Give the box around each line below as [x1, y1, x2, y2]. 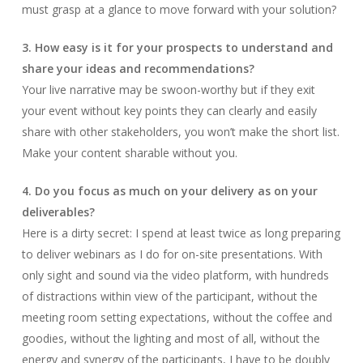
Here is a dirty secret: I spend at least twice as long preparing [21, 225, 340, 241]
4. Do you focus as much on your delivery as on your [21, 183, 318, 199]
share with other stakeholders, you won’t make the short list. [21, 124, 340, 139]
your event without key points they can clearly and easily [21, 103, 317, 118]
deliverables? [21, 204, 95, 220]
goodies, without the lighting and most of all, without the [21, 331, 320, 346]
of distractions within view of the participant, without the [21, 288, 318, 304]
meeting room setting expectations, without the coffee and [21, 310, 332, 325]
